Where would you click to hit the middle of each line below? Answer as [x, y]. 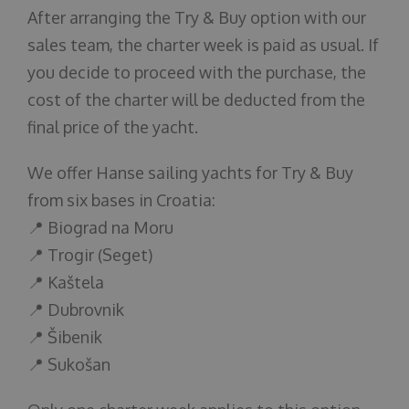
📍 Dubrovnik [76, 309]
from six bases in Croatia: [121, 200]
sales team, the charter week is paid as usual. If [203, 45]
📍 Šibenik [65, 337]
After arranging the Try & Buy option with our [197, 17]
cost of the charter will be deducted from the [196, 100]
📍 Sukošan [69, 364]
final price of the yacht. [113, 127]
